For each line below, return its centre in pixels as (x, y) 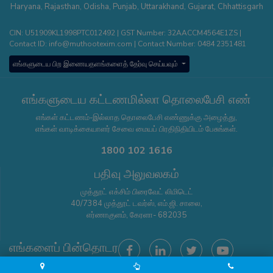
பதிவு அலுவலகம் (136, 174)
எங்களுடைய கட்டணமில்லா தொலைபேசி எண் (136, 100)
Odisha (96, 7)
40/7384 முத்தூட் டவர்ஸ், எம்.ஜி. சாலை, (136, 204)
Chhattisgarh (240, 7)
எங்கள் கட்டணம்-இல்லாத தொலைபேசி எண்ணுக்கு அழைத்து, (136, 118)
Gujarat (200, 7)
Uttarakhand (162, 7)
